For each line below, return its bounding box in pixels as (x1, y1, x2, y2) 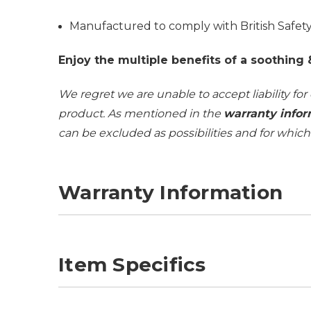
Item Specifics (58, 252, 206, 276)
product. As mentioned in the (58, 106, 224, 120)
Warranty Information (58, 180, 283, 204)
